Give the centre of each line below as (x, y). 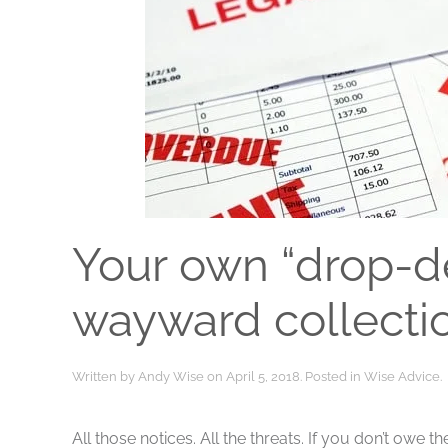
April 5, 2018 (263, 376)
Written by (105, 376)
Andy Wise (171, 376)
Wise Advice (402, 376)
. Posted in (332, 376)
